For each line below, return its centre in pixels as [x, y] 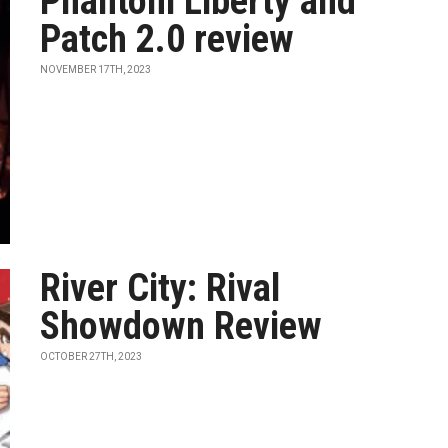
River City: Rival [160, 288]
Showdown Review [181, 326]
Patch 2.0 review [167, 39]
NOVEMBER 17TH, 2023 [96, 69]
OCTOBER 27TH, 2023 [91, 356]
